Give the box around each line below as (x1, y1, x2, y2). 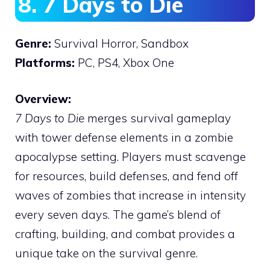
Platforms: (15, 55, 75, 70)
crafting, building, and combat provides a (15, 227, 235, 242)
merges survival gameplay (84, 111, 231, 126)
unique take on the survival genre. (15, 246, 198, 261)
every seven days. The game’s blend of (15, 207, 221, 222)
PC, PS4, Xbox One (75, 55, 174, 70)
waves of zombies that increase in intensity (15, 188, 246, 203)
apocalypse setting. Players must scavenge (15, 149, 246, 165)
